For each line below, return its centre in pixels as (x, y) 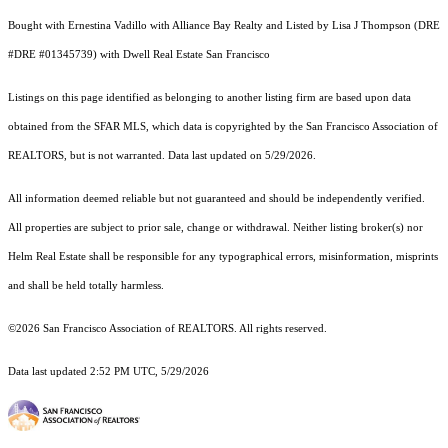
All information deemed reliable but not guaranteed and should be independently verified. (216, 199)
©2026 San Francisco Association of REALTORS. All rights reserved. (169, 329)
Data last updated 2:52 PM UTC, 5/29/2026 (108, 372)
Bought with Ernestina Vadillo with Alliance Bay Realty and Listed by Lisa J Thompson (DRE (224, 26)
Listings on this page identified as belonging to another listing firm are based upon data (209, 98)
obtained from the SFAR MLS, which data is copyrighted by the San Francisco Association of (223, 127)
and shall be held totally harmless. (86, 286)
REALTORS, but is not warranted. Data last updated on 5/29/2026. (162, 156)
